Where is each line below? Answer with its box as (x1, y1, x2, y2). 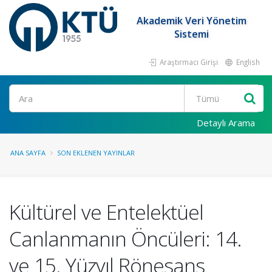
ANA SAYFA (10, 148, 46, 157)
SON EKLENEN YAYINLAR (57, 148, 135, 157)
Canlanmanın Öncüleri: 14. (9, 225, 242, 253)
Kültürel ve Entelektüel (9, 198, 203, 226)
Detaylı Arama (197, 117, 255, 129)
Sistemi (174, 27, 209, 41)
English (234, 57, 260, 67)
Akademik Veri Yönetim (137, 14, 247, 27)
